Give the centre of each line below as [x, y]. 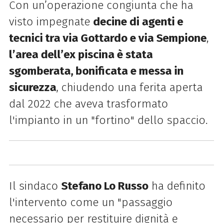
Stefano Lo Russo [105, 186]
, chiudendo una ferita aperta [129, 87]
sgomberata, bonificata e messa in [96, 71]
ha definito [177, 186]
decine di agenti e [138, 21]
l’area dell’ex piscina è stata [81, 54]
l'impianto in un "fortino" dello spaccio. [108, 120]
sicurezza [32, 87]
